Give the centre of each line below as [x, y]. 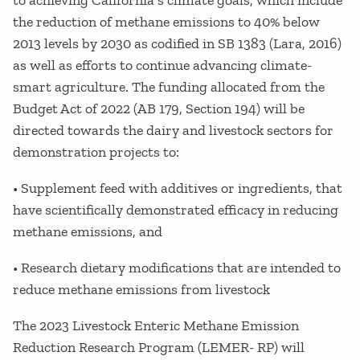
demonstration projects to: [96, 152]
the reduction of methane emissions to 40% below [166, 22]
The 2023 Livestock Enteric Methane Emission [156, 326]
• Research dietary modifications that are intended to [177, 268]
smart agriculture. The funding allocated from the [169, 87]
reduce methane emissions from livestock [141, 290]
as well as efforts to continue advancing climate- [162, 65]
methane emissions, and [88, 232]
